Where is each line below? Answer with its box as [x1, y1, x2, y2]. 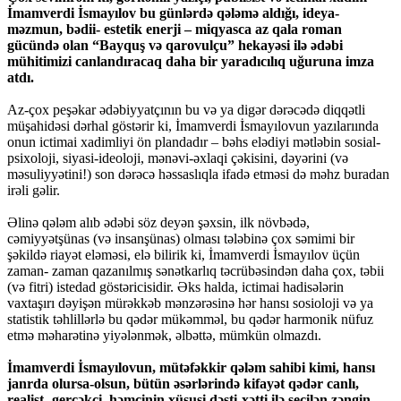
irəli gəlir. [7, 183, 60, 199]
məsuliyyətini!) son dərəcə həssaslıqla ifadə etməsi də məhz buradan [7, 166, 389, 183]
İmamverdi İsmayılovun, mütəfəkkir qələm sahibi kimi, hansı [7, 360, 375, 376]
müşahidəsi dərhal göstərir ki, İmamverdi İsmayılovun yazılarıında [7, 118, 379, 134]
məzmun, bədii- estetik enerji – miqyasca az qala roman [7, 21, 342, 38]
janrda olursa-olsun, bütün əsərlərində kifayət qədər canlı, [7, 376, 359, 392]
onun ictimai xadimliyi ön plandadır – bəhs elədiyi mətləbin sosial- [7, 134, 380, 150]
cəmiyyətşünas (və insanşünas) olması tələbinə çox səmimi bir [7, 231, 354, 247]
